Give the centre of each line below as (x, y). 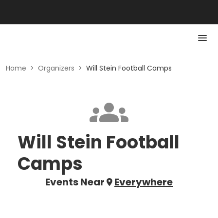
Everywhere (144, 182)
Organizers (56, 68)
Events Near (75, 182)
